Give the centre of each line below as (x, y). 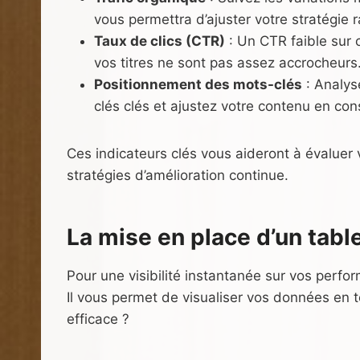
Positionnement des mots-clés (198, 84)
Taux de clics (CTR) (160, 41)
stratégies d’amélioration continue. (178, 175)
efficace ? (98, 319)
